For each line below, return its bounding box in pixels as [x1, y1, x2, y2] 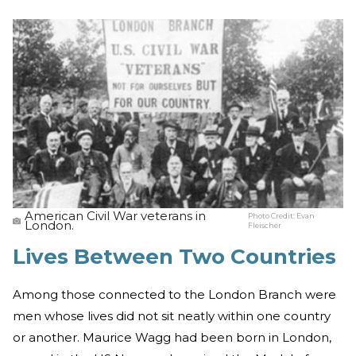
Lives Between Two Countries [13, 244, 336, 270]
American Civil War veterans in [25, 207, 206, 223]
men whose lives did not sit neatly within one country [13, 308, 331, 323]
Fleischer [248, 220, 282, 230]
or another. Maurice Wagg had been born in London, [13, 329, 331, 345]
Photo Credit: [248, 211, 297, 220]
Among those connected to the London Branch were [13, 286, 336, 302]
